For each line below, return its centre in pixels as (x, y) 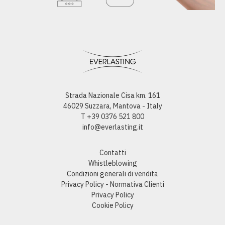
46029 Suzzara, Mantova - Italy (113, 106)
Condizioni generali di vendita (113, 174)
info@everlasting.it (113, 127)
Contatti (113, 153)
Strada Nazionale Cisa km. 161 (113, 96)
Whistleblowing (113, 163)
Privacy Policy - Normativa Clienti (113, 185)
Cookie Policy (113, 206)
